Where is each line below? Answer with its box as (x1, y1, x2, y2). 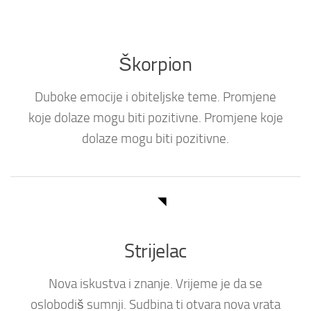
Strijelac (124, 239, 187, 262)
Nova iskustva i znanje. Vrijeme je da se (49, 276, 262, 292)
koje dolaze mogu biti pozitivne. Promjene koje (28, 110, 283, 126)
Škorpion (119, 53, 192, 76)
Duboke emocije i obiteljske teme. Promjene (35, 90, 276, 106)
